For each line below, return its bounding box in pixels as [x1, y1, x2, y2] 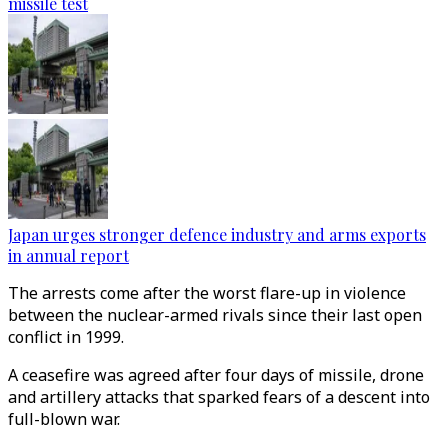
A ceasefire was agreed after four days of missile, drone [8, 364, 424, 386]
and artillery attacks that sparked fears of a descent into [8, 386, 430, 408]
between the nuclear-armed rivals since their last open [8, 304, 422, 326]
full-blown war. [8, 408, 120, 430]
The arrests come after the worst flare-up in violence [8, 282, 406, 304]
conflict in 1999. [8, 326, 124, 348]
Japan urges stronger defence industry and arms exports [8, 224, 426, 245]
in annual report [8, 245, 129, 266]
